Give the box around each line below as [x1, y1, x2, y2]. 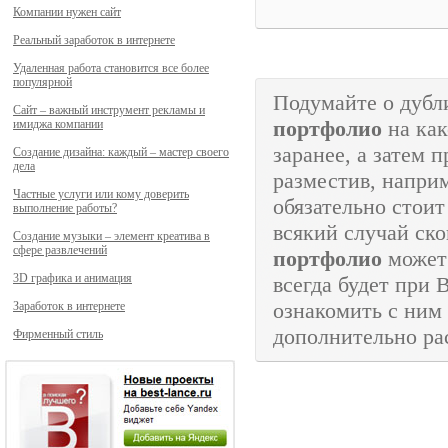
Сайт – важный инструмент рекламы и [13, 103, 205, 117]
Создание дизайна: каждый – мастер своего [13, 145, 229, 159]
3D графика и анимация [13, 271, 132, 285]
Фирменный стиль [13, 327, 103, 341]
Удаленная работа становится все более [13, 61, 209, 75]
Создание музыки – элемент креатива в [13, 229, 210, 243]
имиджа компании [13, 117, 103, 131]
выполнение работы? [13, 201, 117, 215]
